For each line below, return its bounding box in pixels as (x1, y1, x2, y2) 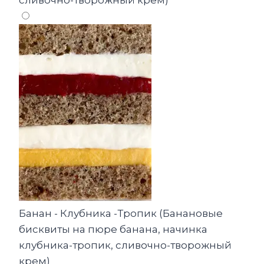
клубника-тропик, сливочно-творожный (19, 239, 232, 252)
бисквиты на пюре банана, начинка (19, 223, 207, 236)
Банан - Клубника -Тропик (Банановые (19, 207, 223, 220)
